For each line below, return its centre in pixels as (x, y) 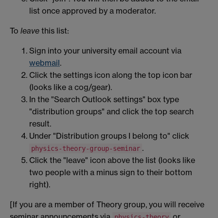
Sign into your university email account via (105, 51)
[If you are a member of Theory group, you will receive (107, 205)
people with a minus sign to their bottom (119, 173)
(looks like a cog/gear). (71, 87)
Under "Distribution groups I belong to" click (109, 136)
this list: (54, 31)
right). (40, 185)
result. (40, 124)
